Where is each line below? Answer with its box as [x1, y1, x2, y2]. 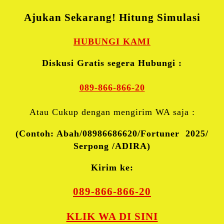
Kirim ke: [90, 162, 133, 173]
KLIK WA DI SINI [66, 210, 158, 223]
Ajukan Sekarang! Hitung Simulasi [23, 11, 200, 24]
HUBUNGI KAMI [73, 36, 150, 47]
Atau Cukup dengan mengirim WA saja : [29, 107, 195, 117]
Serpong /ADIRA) [73, 141, 150, 151]
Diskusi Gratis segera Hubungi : [42, 58, 182, 68]
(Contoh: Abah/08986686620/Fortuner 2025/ [15, 128, 208, 139]
